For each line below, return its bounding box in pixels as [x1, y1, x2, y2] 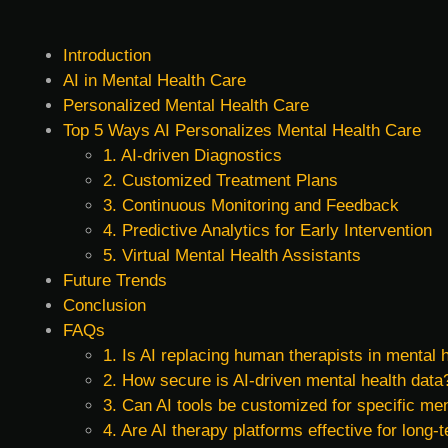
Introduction [63, 46, 151, 66]
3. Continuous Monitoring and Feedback [103, 196, 399, 216]
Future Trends [63, 271, 167, 291]
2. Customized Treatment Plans [103, 171, 338, 191]
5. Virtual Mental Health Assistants [103, 246, 361, 266]
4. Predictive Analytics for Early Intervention [103, 221, 432, 241]
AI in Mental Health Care [63, 71, 246, 91]
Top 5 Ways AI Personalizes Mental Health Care [63, 121, 421, 141]
